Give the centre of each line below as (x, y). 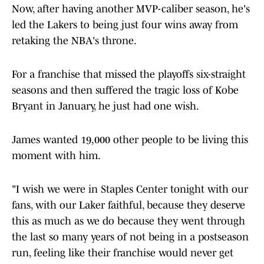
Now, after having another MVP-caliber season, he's (131, 9)
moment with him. (59, 156)
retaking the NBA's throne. (77, 41)
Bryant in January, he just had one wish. (106, 106)
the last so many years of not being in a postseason (130, 237)
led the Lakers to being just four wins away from (125, 25)
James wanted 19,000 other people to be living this (130, 140)
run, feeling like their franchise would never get (123, 253)
